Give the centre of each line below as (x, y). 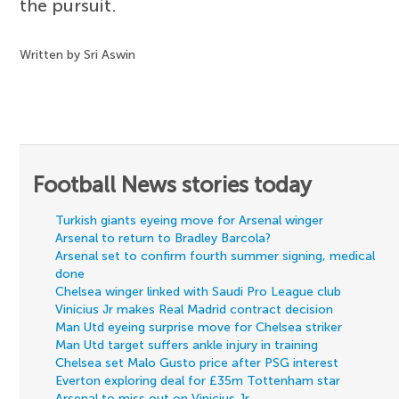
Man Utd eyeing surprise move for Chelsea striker (199, 328)
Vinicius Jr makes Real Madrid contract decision (195, 310)
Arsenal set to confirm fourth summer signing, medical (216, 256)
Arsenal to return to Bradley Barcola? (163, 239)
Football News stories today (173, 185)
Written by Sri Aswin (78, 55)
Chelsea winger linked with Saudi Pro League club (199, 292)
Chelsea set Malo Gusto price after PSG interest (197, 363)
